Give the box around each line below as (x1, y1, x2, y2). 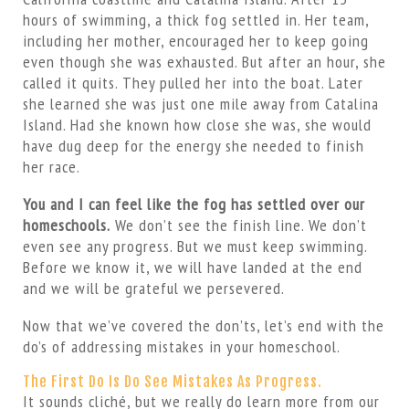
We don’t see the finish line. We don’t (110, 215, 367, 236)
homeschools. (22, 215, 110, 236)
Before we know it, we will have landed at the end (22, 257, 362, 278)
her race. (22, 156, 80, 177)
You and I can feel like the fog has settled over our (22, 194, 365, 215)
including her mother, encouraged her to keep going (22, 30, 369, 51)
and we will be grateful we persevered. (22, 278, 285, 299)
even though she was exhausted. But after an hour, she (22, 51, 386, 72)
